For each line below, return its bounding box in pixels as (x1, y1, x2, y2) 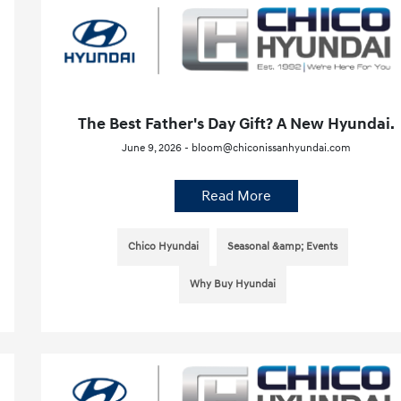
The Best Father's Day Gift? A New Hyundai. (77, 114, 395, 135)
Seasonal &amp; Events (226, 240, 337, 254)
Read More (200, 187, 271, 206)
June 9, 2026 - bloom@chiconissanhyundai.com (121, 141, 351, 156)
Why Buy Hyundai (189, 277, 276, 292)
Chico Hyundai (127, 240, 199, 254)
